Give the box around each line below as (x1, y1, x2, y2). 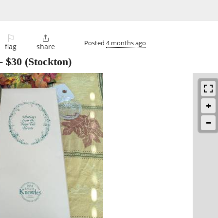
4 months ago (106, 38, 146, 47)
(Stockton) (22, 55, 72, 68)
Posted (84, 38, 106, 47)
